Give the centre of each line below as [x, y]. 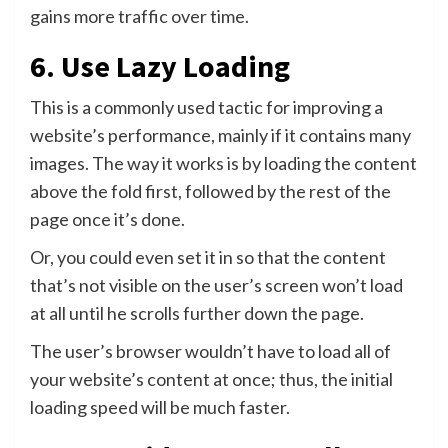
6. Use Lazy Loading [160, 65]
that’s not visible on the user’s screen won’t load [216, 284]
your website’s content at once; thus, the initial [211, 378]
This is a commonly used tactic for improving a [206, 106]
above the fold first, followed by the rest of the [210, 190]
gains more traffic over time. [139, 15]
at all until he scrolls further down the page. [197, 312]
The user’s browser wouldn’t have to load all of [210, 350]
